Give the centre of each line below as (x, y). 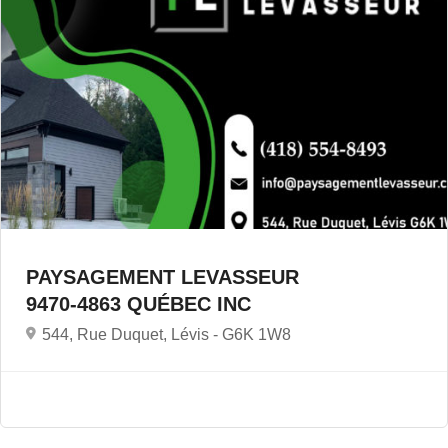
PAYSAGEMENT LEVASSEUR (162, 276)
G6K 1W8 (256, 334)
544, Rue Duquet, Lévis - (132, 334)
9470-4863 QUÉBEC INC (141, 303)
